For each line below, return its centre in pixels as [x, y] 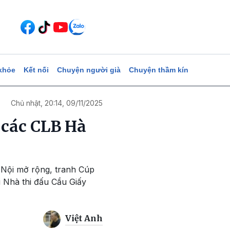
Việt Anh [84, 218]
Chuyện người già [89, 70]
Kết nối [36, 70]
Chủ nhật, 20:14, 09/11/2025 [57, 103]
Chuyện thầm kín [158, 70]
